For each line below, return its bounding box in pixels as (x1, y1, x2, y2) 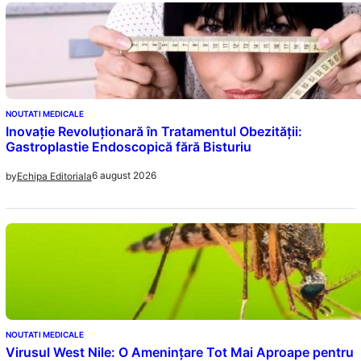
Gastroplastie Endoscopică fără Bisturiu (5, 138, 251, 155)
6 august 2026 (91, 169, 156, 182)
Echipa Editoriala (16, 169, 92, 182)
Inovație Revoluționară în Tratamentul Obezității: (5, 122, 302, 139)
